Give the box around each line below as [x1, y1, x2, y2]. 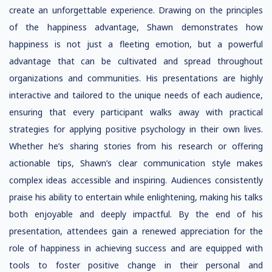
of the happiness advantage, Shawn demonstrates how [9, 21, 263, 33]
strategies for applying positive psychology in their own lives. [9, 123, 263, 135]
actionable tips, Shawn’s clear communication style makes [9, 157, 263, 169]
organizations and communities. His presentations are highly [9, 72, 263, 84]
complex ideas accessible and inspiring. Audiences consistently [9, 174, 263, 186]
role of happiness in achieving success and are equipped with [9, 242, 263, 254]
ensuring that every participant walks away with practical [9, 106, 263, 118]
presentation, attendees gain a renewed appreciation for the [9, 225, 263, 237]
